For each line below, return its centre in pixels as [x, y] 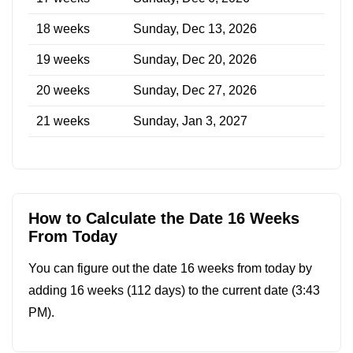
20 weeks [63, 90]
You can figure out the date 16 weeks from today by [170, 268]
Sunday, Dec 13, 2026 [195, 29]
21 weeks [63, 121]
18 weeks [63, 29]
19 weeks [63, 59]
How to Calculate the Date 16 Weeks [164, 218]
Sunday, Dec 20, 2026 [195, 59]
